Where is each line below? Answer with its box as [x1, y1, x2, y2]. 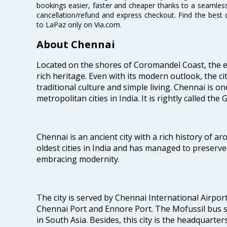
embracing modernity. [36, 154, 120, 165]
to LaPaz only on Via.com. [36, 19, 122, 29]
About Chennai [36, 37, 115, 52]
